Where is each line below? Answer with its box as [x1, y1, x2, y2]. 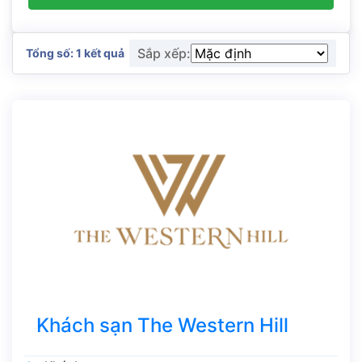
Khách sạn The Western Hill [36, 313, 288, 337]
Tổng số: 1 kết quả [26, 45, 124, 60]
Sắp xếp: [137, 44, 191, 61]
